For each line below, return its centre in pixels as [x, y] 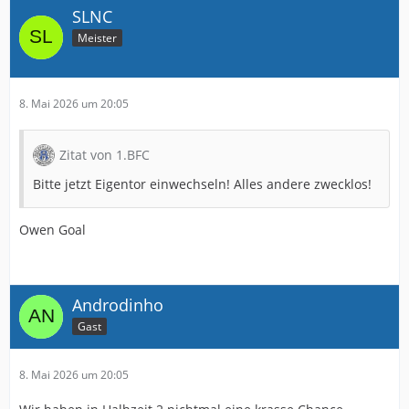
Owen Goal [52, 230]
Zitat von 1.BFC [105, 155]
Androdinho [118, 305]
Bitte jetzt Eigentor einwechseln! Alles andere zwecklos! [202, 184]
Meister [97, 38]
